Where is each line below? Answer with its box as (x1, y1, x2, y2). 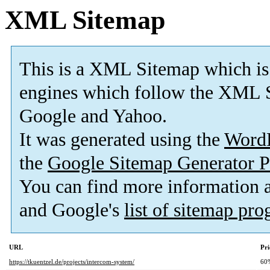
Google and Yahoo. (19, 105, 167, 127)
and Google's (19, 199, 124, 221)
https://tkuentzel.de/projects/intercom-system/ (9, 258, 134, 266)
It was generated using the (19, 129, 224, 151)
